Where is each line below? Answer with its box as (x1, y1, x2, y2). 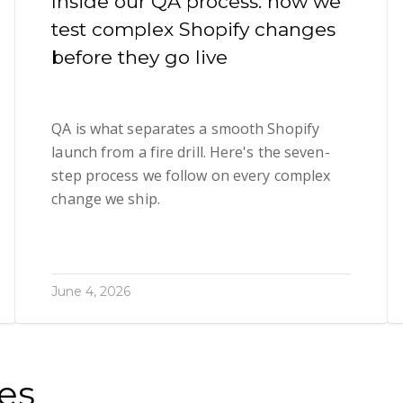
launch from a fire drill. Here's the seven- (51, 142, 330, 163)
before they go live (51, 45, 228, 68)
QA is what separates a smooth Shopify (51, 119, 320, 139)
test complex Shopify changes (51, 17, 336, 40)
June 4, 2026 (51, 283, 131, 300)
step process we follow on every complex (51, 166, 331, 186)
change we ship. (51, 189, 160, 210)
